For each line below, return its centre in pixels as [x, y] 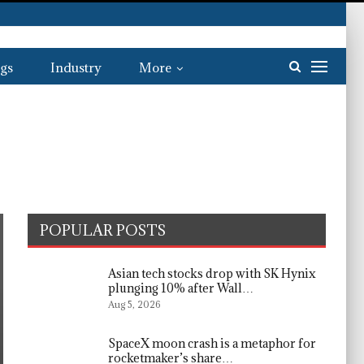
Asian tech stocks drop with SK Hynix [212, 273]
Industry [76, 67]
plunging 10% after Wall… [181, 288]
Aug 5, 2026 [134, 304]
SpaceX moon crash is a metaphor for [212, 343]
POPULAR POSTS [103, 230]
